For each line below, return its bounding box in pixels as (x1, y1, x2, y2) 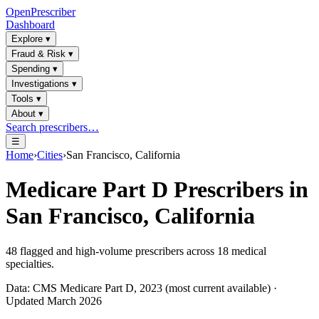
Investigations (11, 78, 69, 89)
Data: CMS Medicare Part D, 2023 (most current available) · (6, 281, 277, 294)
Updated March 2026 (6, 294, 102, 307)
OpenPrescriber (6, 6, 75, 18)
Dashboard (6, 19, 55, 31)
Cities (37, 149, 63, 161)
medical (229, 244, 266, 257)
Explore (11, 33, 43, 44)
